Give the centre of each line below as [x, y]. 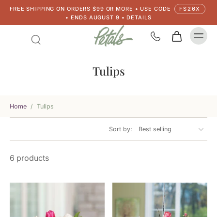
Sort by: [121, 129]
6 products [29, 158]
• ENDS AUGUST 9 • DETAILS [108, 17]
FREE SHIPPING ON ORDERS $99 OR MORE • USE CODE [91, 9]
